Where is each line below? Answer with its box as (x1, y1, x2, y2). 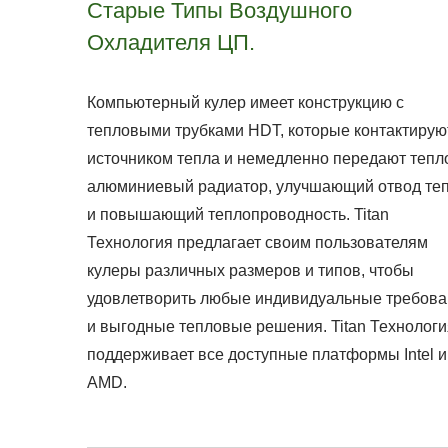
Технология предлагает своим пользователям (87, 234, 428, 251)
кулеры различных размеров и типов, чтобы (87, 262, 414, 279)
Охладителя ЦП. (87, 30, 255, 55)
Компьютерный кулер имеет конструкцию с (87, 94, 404, 111)
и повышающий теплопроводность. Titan (87, 206, 389, 223)
